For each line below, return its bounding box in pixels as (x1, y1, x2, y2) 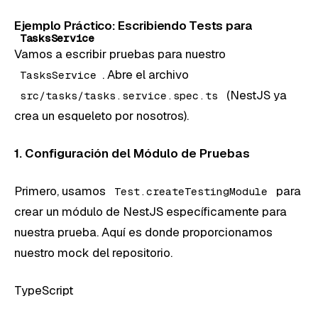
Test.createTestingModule (114, 184, 268, 198)
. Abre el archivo (102, 66, 189, 82)
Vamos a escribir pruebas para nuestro (14, 45, 226, 62)
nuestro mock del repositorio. (14, 244, 172, 261)
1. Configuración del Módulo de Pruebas (14, 145, 250, 161)
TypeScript (14, 282, 73, 298)
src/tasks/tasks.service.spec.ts (20, 88, 218, 102)
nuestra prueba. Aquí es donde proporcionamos (14, 224, 273, 240)
